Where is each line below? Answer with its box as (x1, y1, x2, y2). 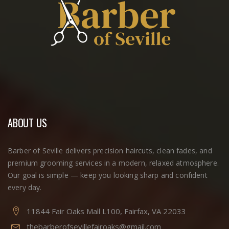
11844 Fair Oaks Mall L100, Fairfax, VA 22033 (27, 205, 186, 216)
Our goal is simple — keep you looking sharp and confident (8, 170, 208, 180)
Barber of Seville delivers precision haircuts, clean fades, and (8, 145, 212, 155)
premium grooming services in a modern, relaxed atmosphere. (8, 157, 219, 168)
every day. (8, 182, 42, 192)
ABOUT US (8, 114, 47, 130)
